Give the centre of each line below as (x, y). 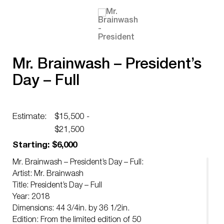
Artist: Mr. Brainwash (48, 174)
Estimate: (30, 117)
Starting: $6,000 (45, 146)
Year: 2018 (31, 197)
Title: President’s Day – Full (57, 186)
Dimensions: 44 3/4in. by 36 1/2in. (71, 209)
